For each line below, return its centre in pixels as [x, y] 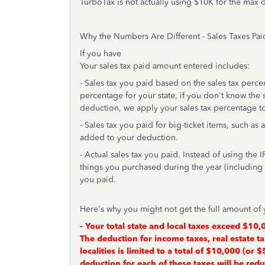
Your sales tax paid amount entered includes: [165, 66]
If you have [101, 54]
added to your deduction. [129, 138]
